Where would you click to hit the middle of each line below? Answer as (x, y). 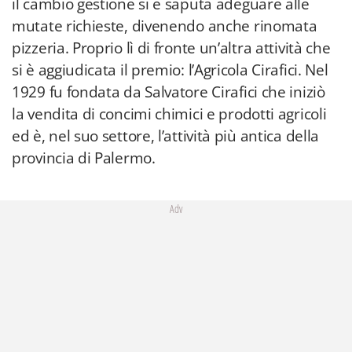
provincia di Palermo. (84, 158)
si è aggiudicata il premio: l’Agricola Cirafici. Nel (170, 70)
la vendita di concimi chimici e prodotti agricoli (169, 114)
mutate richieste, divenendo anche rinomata (165, 26)
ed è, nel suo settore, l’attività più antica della (166, 136)
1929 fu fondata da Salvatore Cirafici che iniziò (169, 92)
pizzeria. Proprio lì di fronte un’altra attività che (171, 48)
